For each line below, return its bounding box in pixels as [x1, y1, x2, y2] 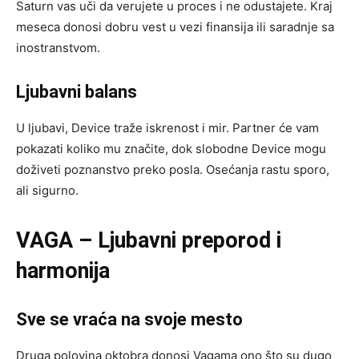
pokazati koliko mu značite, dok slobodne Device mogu [16, 140, 326, 156]
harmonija [16, 257, 110, 284]
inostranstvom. [16, 39, 100, 55]
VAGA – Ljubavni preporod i [16, 227, 281, 253]
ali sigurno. [16, 182, 79, 198]
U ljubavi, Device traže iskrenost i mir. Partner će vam [16, 119, 319, 135]
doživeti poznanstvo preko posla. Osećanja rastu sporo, [16, 161, 329, 177]
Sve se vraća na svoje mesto [16, 309, 243, 329]
